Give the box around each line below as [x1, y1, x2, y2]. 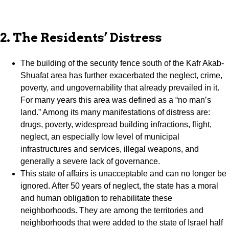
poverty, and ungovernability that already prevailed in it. [20, 83, 219, 93]
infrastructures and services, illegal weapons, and [20, 145, 199, 154]
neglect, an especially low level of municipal [20, 132, 179, 142]
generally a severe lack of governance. [20, 157, 160, 166]
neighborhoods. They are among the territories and [20, 206, 203, 215]
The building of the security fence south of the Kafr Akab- [20, 59, 224, 68]
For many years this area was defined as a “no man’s [20, 96, 211, 105]
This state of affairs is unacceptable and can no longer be [20, 169, 226, 178]
